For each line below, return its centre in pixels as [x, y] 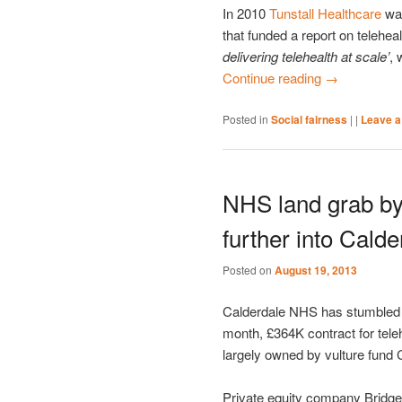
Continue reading [274, 78]
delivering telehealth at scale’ [306, 57]
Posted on [249, 270]
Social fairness [309, 119]
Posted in [245, 118]
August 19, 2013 [316, 271]
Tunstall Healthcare [325, 13]
